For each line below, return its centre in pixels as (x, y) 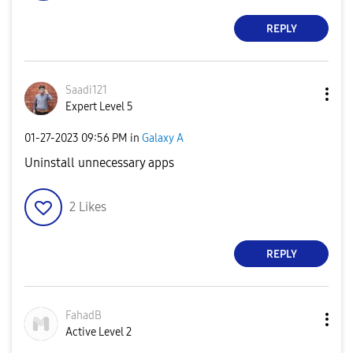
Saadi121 (86, 90)
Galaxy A (163, 138)
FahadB (84, 316)
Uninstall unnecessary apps (99, 163)
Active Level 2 (98, 332)
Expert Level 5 (99, 107)
